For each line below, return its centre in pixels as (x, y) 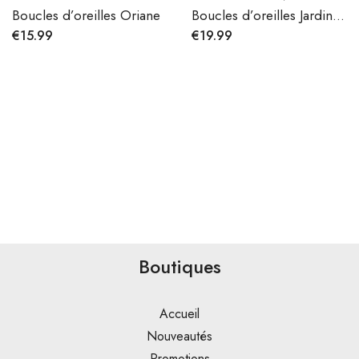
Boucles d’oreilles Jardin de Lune (339, 16)
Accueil (179, 314)
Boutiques (179, 267)
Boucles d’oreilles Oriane (86, 16)
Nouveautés (179, 337)
